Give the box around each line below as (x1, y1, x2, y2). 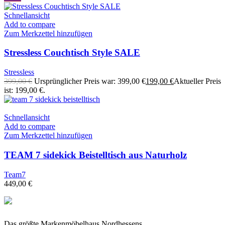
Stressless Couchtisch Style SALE (4, 47, 140, 58)
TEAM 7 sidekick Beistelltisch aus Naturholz (4, 149, 187, 160)
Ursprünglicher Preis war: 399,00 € (34, 77, 146, 86)
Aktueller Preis (174, 77, 221, 86)
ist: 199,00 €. (4, 86, 45, 95)
